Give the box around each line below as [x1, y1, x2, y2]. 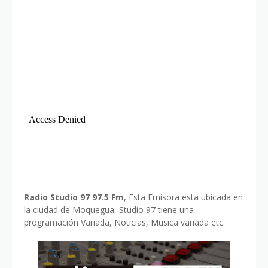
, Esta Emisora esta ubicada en [124, 191, 243, 203]
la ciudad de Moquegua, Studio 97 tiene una [24, 204, 194, 216]
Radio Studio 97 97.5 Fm [24, 191, 124, 203]
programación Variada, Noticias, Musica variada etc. [24, 217, 225, 229]
